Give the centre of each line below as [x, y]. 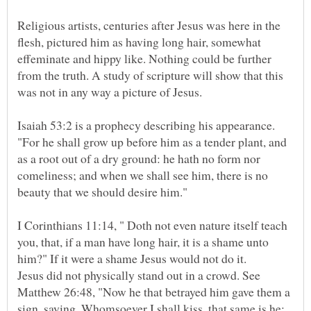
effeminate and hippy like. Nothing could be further [144, 59]
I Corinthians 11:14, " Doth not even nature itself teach [152, 225]
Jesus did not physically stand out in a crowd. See [139, 275]
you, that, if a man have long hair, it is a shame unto [143, 242]
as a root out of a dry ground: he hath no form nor [139, 159]
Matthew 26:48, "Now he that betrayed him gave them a [154, 292]
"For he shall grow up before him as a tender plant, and [152, 142]
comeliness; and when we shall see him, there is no [143, 175]
